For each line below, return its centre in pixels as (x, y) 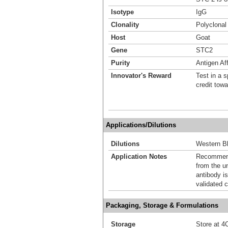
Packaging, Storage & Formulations (162, 205)
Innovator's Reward (141, 75)
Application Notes (139, 156)
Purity (120, 63)
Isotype (122, 12)
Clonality (125, 24)
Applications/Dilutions (141, 125)
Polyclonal (211, 24)
